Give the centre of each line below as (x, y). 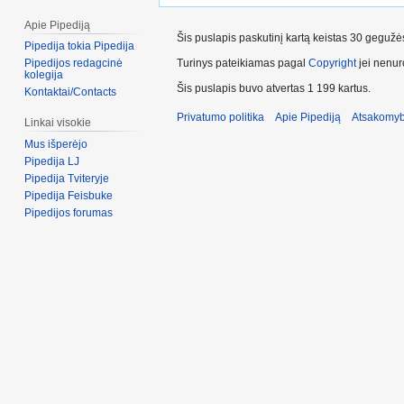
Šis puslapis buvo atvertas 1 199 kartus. (274, 88)
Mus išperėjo (56, 145)
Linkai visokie (58, 123)
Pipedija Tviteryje (67, 179)
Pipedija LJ (52, 162)
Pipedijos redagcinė (74, 64)
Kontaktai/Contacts (71, 92)
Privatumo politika (220, 117)
